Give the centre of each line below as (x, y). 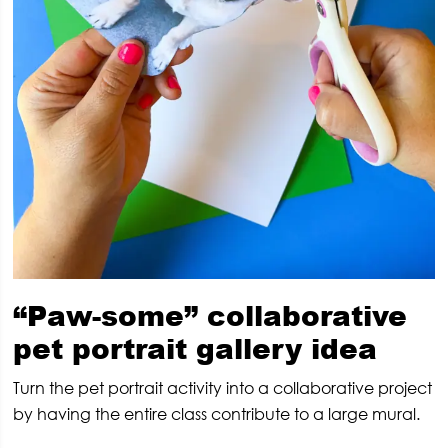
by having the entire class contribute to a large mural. (217, 414)
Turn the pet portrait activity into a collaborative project (223, 388)
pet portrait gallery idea (195, 348)
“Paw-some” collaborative (210, 315)
